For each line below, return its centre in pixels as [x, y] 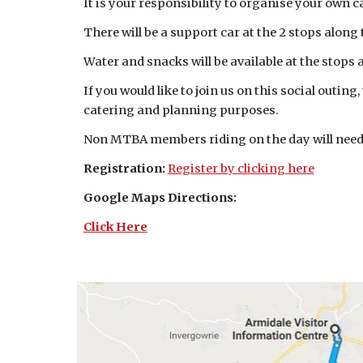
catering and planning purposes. [181, 110]
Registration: [125, 169]
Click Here [115, 227]
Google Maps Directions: [160, 198]
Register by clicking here [241, 169]
